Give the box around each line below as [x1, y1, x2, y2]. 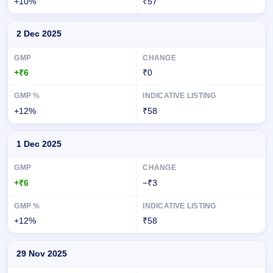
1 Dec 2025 [16, 138, 62, 149]
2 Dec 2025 [16, 29, 62, 39]
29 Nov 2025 [16, 248, 67, 258]
